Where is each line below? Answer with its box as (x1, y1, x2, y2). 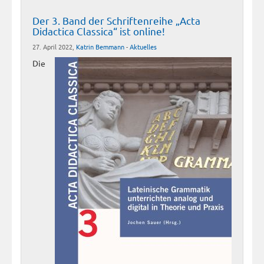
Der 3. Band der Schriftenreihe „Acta (32, 14, 200, 27)
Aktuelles (130, 41, 157, 51)
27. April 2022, (32, 41, 76, 51)
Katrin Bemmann (76, 41, 124, 51)
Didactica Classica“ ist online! (32, 25, 165, 38)
